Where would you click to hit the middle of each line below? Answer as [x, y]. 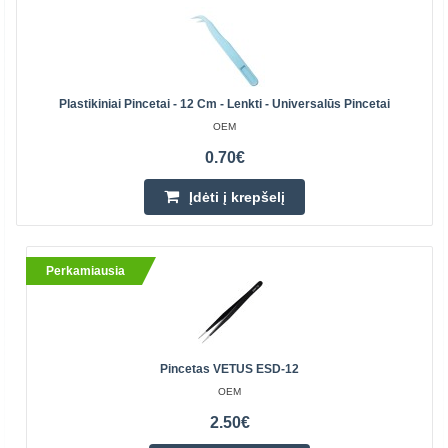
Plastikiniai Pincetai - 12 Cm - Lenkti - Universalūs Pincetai [224, 104]
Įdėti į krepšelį [237, 197]
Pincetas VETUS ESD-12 [229, 369]
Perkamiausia [85, 270]
